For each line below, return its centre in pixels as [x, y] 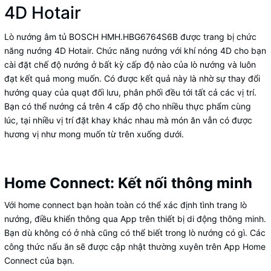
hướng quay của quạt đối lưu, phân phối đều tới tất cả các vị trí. [130, 92]
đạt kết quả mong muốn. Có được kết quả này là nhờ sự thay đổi [132, 78]
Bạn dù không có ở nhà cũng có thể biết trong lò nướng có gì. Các [135, 233]
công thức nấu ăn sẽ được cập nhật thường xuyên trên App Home [135, 247]
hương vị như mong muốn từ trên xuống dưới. [94, 134]
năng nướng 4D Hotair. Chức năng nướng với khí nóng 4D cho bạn [135, 51]
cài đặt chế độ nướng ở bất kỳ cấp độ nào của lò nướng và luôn [130, 64]
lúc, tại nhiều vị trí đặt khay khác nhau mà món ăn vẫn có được [128, 120]
